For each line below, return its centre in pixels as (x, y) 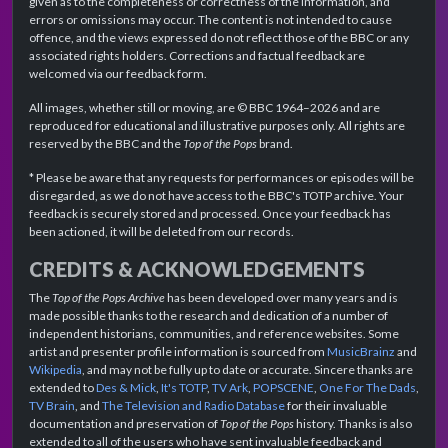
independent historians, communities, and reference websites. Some (214, 334)
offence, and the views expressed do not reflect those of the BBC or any (219, 38)
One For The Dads (367, 388)
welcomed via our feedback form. (118, 74)
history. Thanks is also (353, 424)
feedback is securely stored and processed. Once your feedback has (210, 214)
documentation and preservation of (124, 424)
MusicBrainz (361, 352)
